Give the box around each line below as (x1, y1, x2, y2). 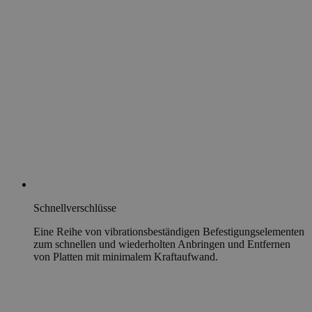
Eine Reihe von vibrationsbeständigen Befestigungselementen (33, 226, 304, 238)
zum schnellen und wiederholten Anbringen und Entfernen (33, 238, 290, 251)
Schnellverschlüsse (33, 202, 116, 214)
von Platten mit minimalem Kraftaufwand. (33, 251, 218, 263)
